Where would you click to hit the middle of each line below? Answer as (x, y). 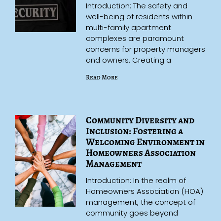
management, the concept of (141, 202)
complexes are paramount (135, 38)
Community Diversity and (140, 120)
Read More (102, 77)
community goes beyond (132, 213)
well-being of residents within (139, 16)
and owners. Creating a (129, 60)
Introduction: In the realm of (136, 180)
